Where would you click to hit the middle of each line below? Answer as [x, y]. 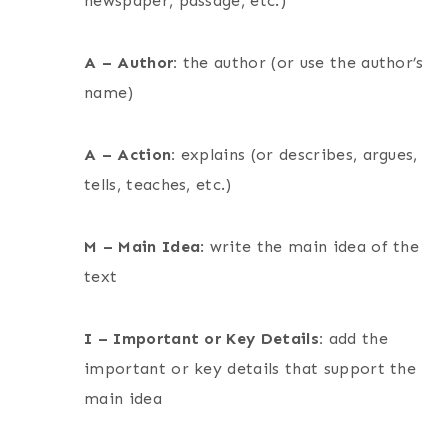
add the [355, 339]
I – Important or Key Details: [204, 339]
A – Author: [133, 63]
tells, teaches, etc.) [158, 185]
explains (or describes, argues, [299, 155]
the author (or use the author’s [303, 63]
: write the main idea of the [310, 247]
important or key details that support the [250, 369]
